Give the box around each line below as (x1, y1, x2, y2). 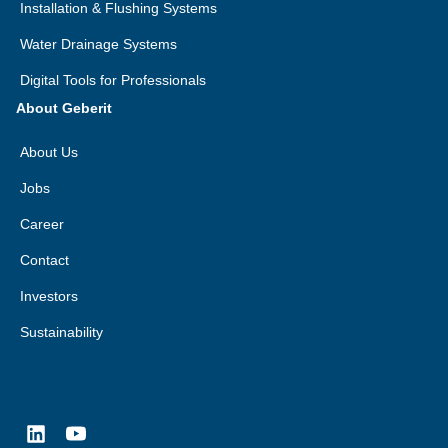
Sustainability (20, 324, 103, 340)
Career (20, 216, 64, 232)
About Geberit (16, 100, 112, 116)
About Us (20, 144, 78, 160)
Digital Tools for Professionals (20, 72, 206, 88)
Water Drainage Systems (20, 36, 177, 52)
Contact (20, 252, 69, 268)
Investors (20, 288, 78, 304)
